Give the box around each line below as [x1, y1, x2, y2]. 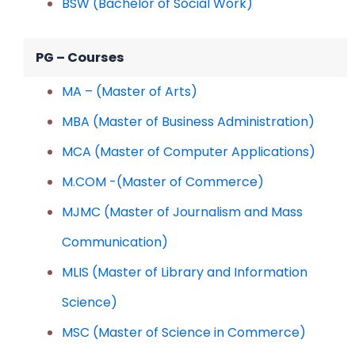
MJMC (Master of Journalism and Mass [62, 202, 303, 221]
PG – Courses [36, 48, 124, 67]
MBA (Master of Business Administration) [62, 112, 315, 131]
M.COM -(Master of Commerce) [62, 172, 264, 191]
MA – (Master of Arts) [62, 82, 197, 101]
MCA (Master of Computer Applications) [62, 142, 315, 161]
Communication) [62, 232, 168, 251]
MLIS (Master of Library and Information [62, 262, 307, 281]
